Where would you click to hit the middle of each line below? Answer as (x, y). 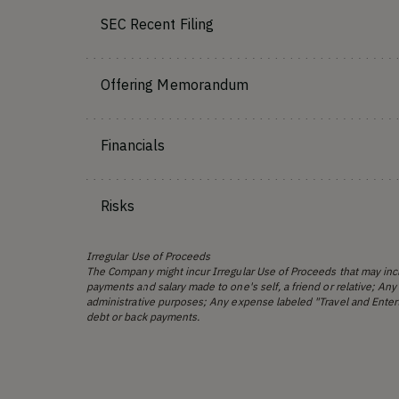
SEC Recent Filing (157, 24)
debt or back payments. (143, 317)
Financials (133, 145)
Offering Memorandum (175, 85)
